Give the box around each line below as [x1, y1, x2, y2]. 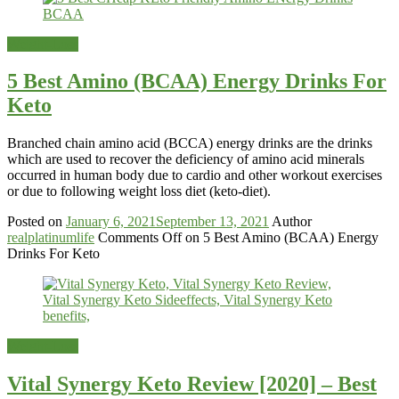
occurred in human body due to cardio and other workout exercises [7, 167, 382, 183]
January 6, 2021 [66, 214, 156, 230]
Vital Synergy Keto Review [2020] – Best [7, 372, 377, 396]
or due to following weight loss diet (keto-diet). [7, 183, 271, 199]
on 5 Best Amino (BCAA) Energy [182, 230, 379, 246]
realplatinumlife [7, 230, 94, 246]
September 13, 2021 [156, 214, 269, 230]
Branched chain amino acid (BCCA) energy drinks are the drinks [7, 135, 372, 151]
